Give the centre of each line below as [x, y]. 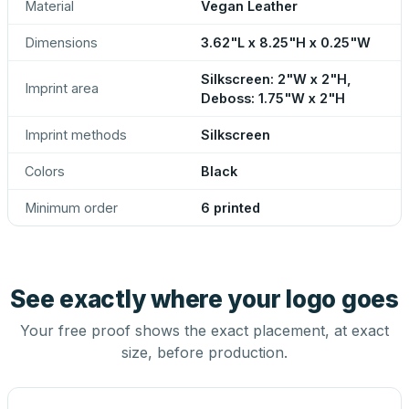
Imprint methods [76, 135]
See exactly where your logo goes [204, 299]
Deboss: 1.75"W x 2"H [273, 98]
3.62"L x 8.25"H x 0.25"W [286, 42]
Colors [45, 171]
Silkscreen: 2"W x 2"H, [276, 79]
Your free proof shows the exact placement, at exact [204, 330]
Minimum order [71, 208]
